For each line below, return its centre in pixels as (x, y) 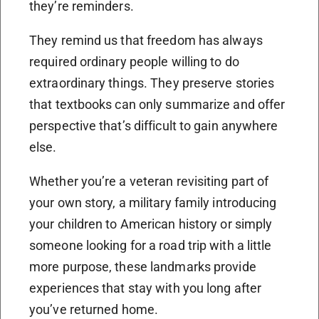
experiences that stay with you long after (146, 288)
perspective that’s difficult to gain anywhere (154, 126)
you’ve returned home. (94, 310)
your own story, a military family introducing (153, 203)
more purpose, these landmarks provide (143, 267)
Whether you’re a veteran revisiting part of (149, 182)
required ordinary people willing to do (134, 62)
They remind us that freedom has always (146, 41)
